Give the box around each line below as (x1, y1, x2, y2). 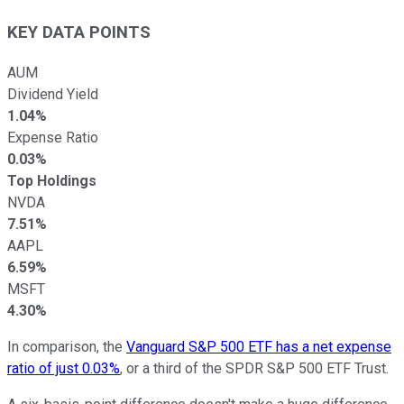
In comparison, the (7, 337, 126, 355)
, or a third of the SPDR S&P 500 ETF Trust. (120, 359, 389, 377)
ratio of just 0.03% (7, 359, 120, 377)
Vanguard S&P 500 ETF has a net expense (126, 337, 391, 355)
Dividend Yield (7, 85, 98, 103)
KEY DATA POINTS (7, 22, 151, 42)
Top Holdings (7, 171, 96, 189)
